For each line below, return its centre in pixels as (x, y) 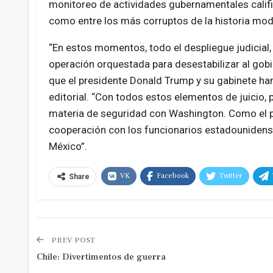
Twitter (231, 176)
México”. (68, 147)
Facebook (172, 176)
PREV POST (72, 240)
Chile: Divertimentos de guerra (101, 257)
